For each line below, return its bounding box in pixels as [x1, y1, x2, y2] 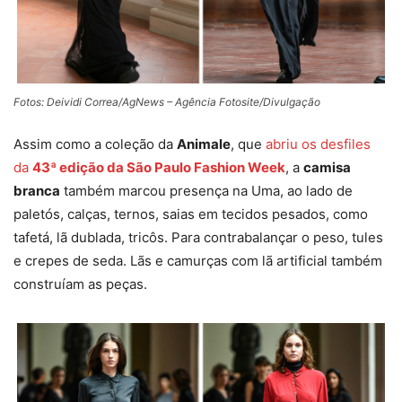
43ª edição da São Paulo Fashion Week [32, 158, 285, 176]
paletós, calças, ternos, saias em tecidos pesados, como [13, 205, 368, 223]
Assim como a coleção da [13, 135, 177, 153]
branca [13, 181, 60, 199]
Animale [177, 135, 231, 153]
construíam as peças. [13, 275, 147, 293]
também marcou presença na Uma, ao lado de [60, 181, 353, 199]
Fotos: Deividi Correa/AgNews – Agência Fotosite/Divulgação [13, 94, 320, 109]
